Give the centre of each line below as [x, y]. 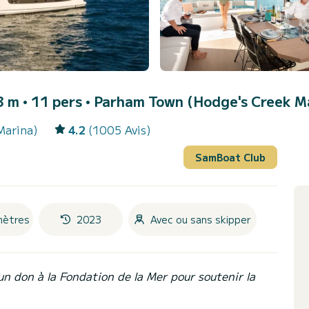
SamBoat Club [230, 157]
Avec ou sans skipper [201, 219]
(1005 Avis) [119, 130]
